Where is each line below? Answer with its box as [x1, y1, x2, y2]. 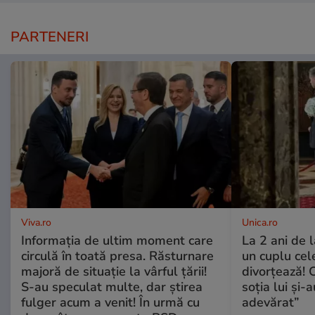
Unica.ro [241, 215, 278, 229]
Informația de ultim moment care [21, 231, 213, 249]
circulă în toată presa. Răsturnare [21, 247, 214, 264]
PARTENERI [11, 27, 89, 46]
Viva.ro [21, 215, 51, 229]
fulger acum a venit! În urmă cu [21, 293, 200, 311]
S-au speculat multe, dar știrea [21, 278, 202, 295]
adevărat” [241, 293, 299, 311]
